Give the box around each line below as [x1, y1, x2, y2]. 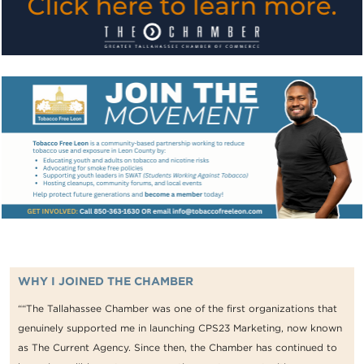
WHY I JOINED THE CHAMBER [18, 275, 193, 288]
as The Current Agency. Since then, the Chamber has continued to [18, 341, 337, 354]
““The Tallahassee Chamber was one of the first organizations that [18, 302, 337, 315]
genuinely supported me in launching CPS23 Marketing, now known [18, 322, 342, 335]
